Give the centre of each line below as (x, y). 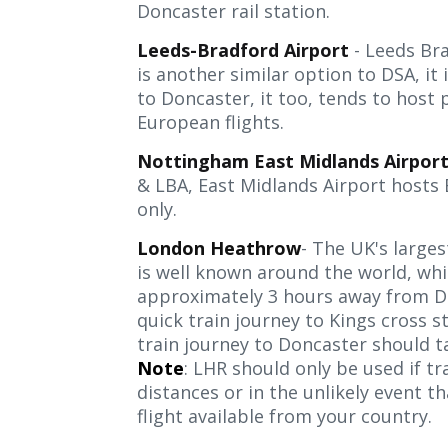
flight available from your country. (284, 416)
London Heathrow (219, 248)
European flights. (210, 122)
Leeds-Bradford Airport (243, 50)
